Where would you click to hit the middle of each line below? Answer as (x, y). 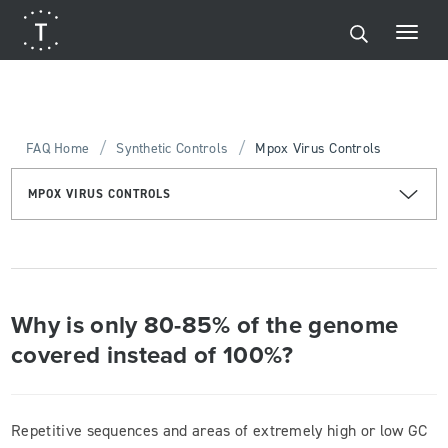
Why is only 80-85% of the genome (205, 324)
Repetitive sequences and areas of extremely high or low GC (219, 431)
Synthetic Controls (172, 149)
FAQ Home (58, 149)
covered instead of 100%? (152, 354)
